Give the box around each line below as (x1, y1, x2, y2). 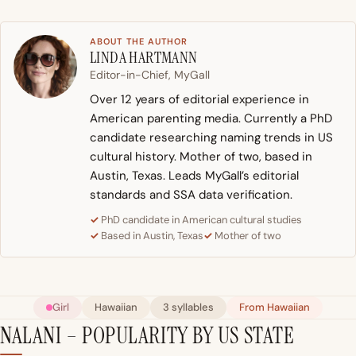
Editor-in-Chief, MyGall (90, 68, 210, 83)
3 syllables (163, 300, 214, 315)
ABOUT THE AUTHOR (90, 36, 188, 48)
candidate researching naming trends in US (90, 130, 333, 146)
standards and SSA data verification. (90, 187, 292, 203)
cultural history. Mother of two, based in (90, 149, 312, 165)
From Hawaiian (239, 300, 310, 315)
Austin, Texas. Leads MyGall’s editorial (90, 168, 299, 184)
